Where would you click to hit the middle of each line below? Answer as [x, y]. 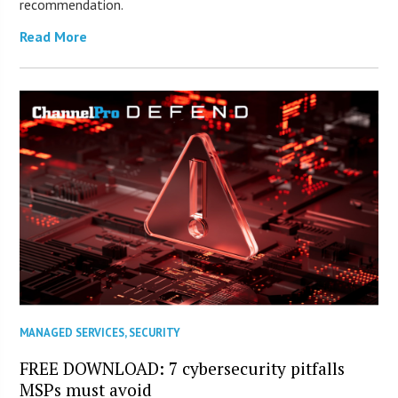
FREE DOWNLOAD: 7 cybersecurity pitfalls [183, 369]
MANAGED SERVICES [72, 333]
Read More [54, 36]
